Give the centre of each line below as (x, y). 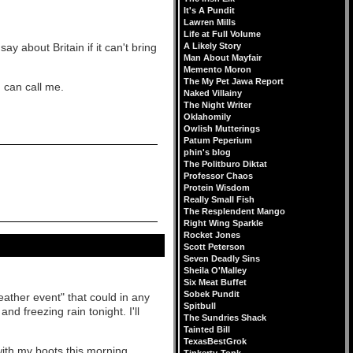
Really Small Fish (219, 199)
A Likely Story (212, 46)
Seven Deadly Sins (222, 258)
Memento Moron (217, 69)
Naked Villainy (213, 93)
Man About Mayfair (223, 58)
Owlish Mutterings (222, 128)
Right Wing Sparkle (223, 223)
